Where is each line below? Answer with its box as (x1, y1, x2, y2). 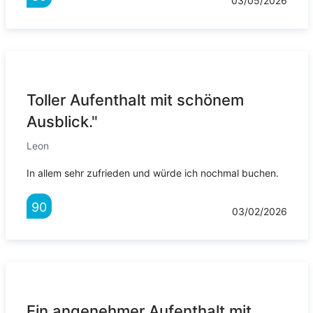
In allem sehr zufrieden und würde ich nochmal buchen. (26, 167, 279, 180)
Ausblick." (26, 112, 98, 131)
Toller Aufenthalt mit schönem (26, 91, 244, 110)
